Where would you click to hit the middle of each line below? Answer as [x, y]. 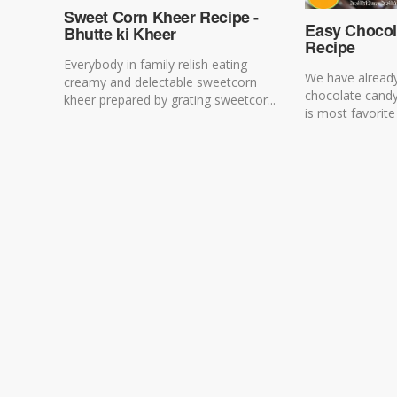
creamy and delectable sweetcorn [160, 82]
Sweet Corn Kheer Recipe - [162, 17]
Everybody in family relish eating [156, 65]
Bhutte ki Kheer [120, 34]
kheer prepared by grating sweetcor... [170, 100]
